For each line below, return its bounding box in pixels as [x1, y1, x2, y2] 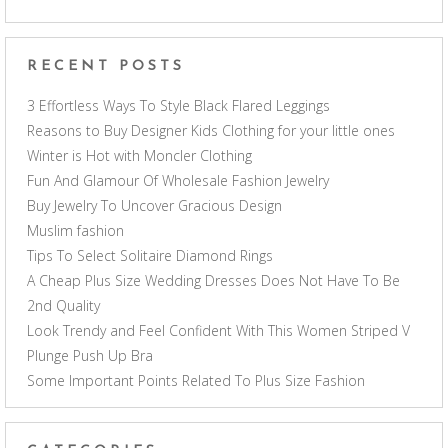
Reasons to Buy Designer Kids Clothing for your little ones [27, 121, 395, 141]
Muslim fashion [27, 221, 124, 241]
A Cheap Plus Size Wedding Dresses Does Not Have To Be [27, 271, 400, 291]
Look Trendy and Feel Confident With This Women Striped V [27, 321, 410, 341]
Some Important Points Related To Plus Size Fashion [27, 371, 365, 391]
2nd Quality [27, 296, 100, 316]
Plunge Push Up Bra [27, 346, 153, 366]
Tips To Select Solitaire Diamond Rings [27, 246, 273, 266]
